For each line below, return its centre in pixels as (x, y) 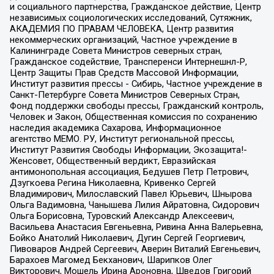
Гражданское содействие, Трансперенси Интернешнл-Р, (128, 61)
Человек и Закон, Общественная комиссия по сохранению (133, 117)
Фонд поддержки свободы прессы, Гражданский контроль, (136, 106)
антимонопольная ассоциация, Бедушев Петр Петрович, (129, 172)
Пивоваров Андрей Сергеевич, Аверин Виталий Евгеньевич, (135, 249)
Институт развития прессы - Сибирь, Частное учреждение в (136, 83)
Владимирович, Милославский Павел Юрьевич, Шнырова (131, 194)
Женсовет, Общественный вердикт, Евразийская (113, 161)
